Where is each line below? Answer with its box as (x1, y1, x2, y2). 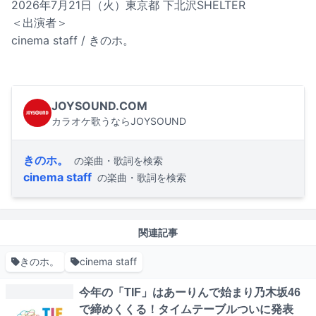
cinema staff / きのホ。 (11, 33, 134, 48)
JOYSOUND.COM (51, 99, 147, 114)
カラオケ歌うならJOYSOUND (51, 115, 186, 128)
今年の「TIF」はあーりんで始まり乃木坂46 (79, 286, 300, 299)
